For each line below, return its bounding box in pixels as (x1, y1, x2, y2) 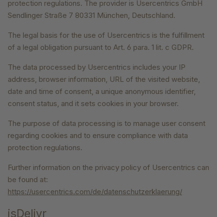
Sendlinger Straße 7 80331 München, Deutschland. (8, 11, 175, 20)
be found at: (8, 175, 48, 185)
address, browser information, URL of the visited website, (8, 75, 200, 84)
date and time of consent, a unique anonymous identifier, (8, 87, 196, 96)
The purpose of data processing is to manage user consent (8, 119, 205, 128)
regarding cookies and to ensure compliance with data (8, 131, 188, 140)
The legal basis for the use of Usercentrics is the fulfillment (8, 31, 204, 40)
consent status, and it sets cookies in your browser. (8, 99, 179, 108)
